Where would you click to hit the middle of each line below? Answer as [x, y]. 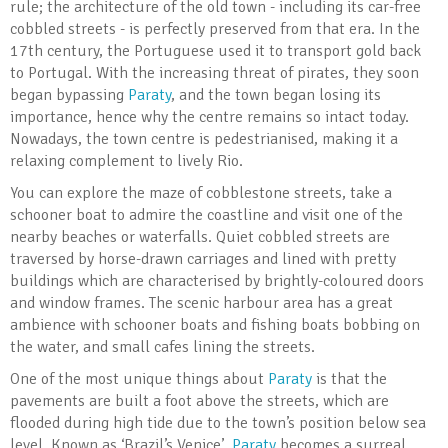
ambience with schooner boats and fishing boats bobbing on [215, 324]
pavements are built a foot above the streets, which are [199, 400]
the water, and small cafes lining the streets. [162, 346]
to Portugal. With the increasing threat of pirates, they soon [214, 72]
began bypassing [69, 94]
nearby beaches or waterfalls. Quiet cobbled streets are [200, 236]
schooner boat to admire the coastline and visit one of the [206, 214]
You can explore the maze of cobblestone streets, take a [201, 192]
